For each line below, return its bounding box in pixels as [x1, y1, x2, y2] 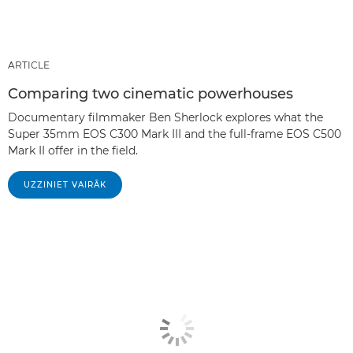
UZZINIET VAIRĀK [24, 180, 106, 191]
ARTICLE [8, 59, 50, 72]
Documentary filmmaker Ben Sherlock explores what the [8, 110, 323, 125]
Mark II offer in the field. [8, 143, 138, 158]
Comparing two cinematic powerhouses [8, 85, 293, 103]
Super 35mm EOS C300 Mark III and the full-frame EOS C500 [8, 127, 341, 142]
